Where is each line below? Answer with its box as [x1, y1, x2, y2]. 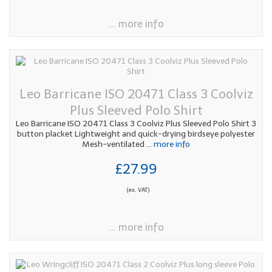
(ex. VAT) [126, 186, 149, 194]
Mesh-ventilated [82, 139, 144, 150]
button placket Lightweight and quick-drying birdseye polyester [17, 129, 255, 140]
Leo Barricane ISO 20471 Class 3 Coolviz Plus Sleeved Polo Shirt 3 [16, 118, 256, 129]
